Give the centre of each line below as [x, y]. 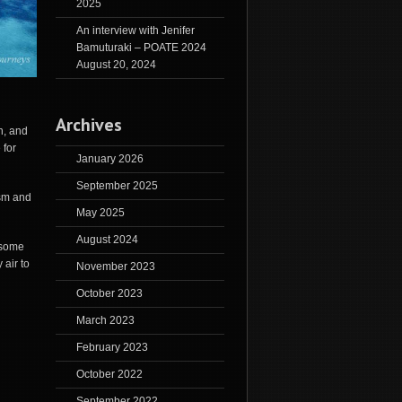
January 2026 [109, 159]
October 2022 [109, 375]
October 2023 [109, 294]
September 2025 [117, 186]
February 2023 [112, 348]
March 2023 [105, 321]
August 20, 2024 [116, 65]
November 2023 [115, 267]
